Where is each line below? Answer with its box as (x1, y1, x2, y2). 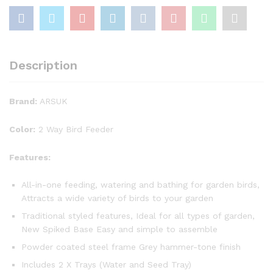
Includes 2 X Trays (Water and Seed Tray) (21, 260, 191, 270)
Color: (9, 124, 35, 134)
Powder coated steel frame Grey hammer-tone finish (21, 242, 241, 252)
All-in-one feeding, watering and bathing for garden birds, (21, 180, 260, 190)
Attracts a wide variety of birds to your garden (21, 193, 213, 204)
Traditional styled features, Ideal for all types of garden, (21, 211, 255, 221)
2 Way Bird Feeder (35, 124, 113, 134)
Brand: (9, 96, 37, 106)
